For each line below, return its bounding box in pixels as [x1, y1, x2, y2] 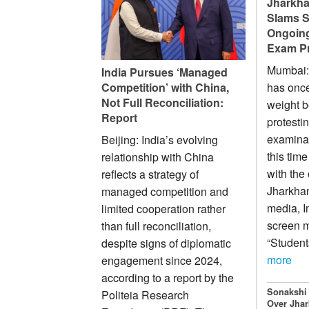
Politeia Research [101, 286, 189, 303]
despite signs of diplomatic [101, 235, 231, 251]
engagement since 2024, [101, 252, 222, 268]
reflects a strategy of [101, 166, 199, 182]
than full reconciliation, [101, 217, 211, 234]
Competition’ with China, [101, 79, 229, 95]
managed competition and [101, 183, 228, 199]
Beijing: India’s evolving [101, 131, 218, 148]
